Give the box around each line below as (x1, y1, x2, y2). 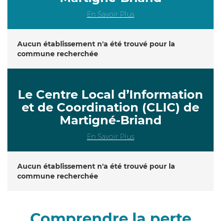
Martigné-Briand (59, 112, 162, 127)
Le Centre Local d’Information (18, 87, 203, 102)
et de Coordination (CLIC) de (22, 100, 199, 114)
